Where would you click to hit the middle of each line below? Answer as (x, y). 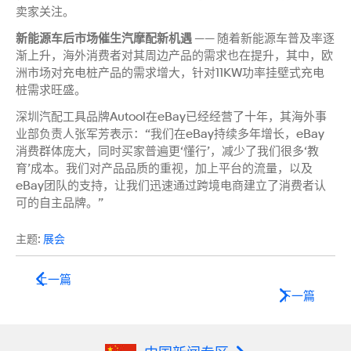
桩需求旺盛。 (51, 90)
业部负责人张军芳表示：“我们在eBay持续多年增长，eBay (170, 134)
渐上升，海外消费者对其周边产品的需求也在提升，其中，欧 (174, 55)
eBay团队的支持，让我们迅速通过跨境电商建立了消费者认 (171, 185)
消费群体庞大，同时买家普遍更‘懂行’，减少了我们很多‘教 (167, 151)
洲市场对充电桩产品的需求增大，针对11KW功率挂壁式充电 (170, 72)
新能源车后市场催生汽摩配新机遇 (104, 38)
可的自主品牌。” (60, 203)
